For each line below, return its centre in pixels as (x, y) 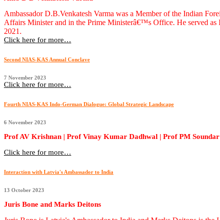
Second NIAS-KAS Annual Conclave (47, 60)
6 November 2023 (25, 122)
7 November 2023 (25, 77)
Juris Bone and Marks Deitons (53, 205)
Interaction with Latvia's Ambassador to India (59, 172)
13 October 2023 (24, 190)
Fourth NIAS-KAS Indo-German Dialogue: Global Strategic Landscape (89, 104)
